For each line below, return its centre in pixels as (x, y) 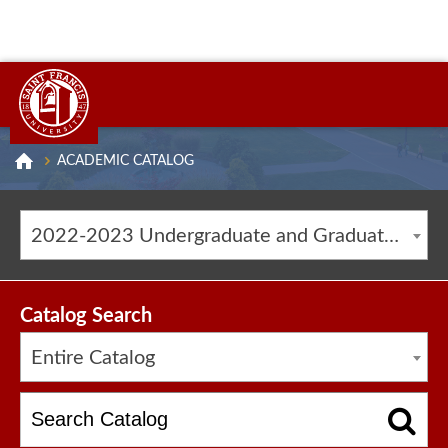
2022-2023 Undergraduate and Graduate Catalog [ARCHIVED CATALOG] (391, 236)
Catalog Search (86, 316)
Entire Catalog (93, 358)
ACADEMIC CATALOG (125, 161)
